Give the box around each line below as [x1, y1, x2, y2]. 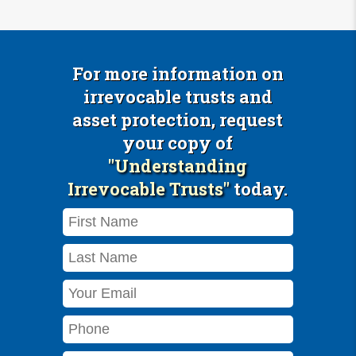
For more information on [72, 62, 284, 85]
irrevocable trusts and [83, 85, 273, 108]
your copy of [122, 131, 234, 154]
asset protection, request [72, 108, 284, 131]
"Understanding [108, 154, 248, 177]
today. [230, 177, 288, 200]
